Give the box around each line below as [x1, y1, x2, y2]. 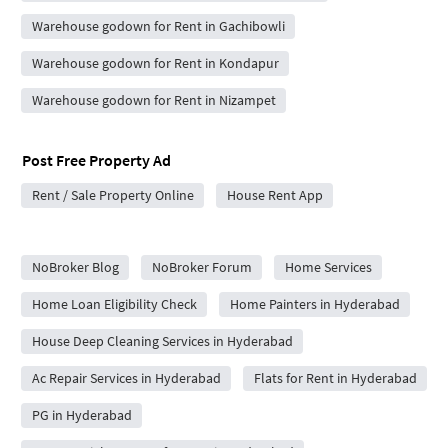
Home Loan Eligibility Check [31, 294, 197, 313]
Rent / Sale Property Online [31, 185, 194, 204]
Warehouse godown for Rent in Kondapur [31, 53, 279, 72]
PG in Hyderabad [31, 405, 132, 424]
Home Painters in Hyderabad [229, 294, 400, 313]
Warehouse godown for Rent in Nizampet [31, 90, 276, 109]
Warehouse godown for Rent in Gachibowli [31, 16, 285, 35]
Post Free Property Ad [22, 149, 171, 170]
